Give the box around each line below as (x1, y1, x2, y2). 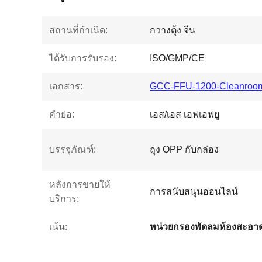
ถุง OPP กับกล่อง (150, 144, 219, 154)
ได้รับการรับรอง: (49, 53, 116, 63)
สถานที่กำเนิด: (49, 25, 108, 35)
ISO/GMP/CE (150, 53, 205, 63)
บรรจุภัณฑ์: (49, 144, 96, 154)
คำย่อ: (49, 109, 74, 119)
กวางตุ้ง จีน (150, 25, 195, 35)
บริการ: (49, 194, 79, 204)
